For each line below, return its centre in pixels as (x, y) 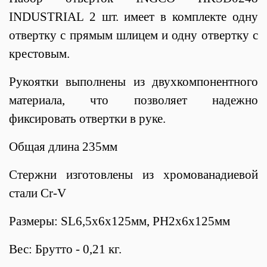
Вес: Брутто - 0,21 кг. (65, 249)
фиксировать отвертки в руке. (87, 118)
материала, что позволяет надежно (133, 100)
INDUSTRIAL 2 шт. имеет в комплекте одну (133, 16)
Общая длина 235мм (63, 146)
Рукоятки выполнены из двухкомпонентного (133, 81)
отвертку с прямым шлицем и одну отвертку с (133, 35)
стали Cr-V (38, 193)
